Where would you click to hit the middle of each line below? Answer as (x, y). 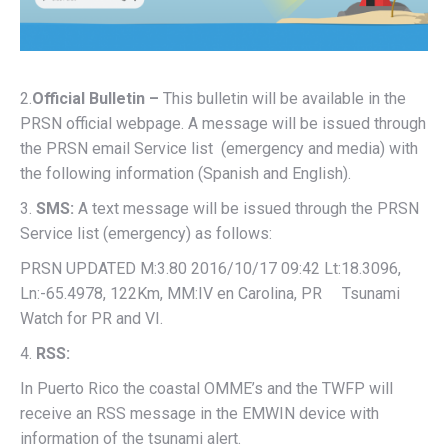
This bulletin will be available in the (284, 99)
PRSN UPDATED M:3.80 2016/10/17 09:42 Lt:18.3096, (210, 269)
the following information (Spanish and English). (185, 174)
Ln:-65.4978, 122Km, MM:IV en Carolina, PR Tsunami (210, 294)
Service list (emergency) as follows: (146, 234)
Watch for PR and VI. (91, 319)
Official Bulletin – (97, 99)
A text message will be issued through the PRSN (248, 209)
